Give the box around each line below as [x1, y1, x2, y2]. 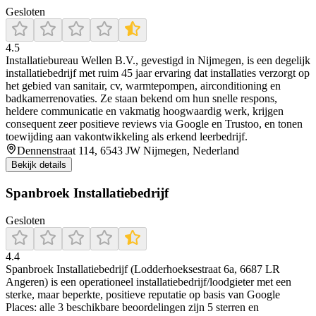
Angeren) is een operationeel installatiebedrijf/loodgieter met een [6, 275, 291, 288]
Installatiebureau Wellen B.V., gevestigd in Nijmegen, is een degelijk [6, 54, 310, 67]
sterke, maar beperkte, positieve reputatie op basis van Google [6, 288, 280, 300]
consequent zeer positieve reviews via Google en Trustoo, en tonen [6, 118, 303, 130]
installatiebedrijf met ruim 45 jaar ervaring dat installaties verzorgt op [6, 67, 310, 80]
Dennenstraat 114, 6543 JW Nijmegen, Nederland [17, 145, 239, 157]
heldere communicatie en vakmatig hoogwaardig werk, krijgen [6, 105, 284, 118]
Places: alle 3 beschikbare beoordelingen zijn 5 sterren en [6, 300, 259, 313]
